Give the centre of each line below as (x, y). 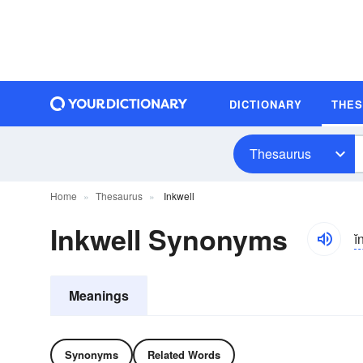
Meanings (99, 295)
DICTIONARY (266, 104)
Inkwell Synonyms (169, 239)
